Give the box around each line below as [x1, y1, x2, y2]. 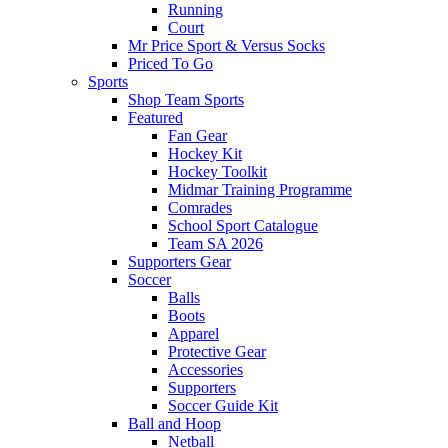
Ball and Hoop [128, 415, 221, 433]
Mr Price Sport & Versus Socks [128, 37, 325, 55]
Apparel [168, 325, 219, 343]
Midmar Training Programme [168, 181, 352, 199]
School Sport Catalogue [168, 217, 318, 235]
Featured [128, 109, 183, 127]
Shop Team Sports [128, 91, 244, 109]
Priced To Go [128, 55, 213, 73]
